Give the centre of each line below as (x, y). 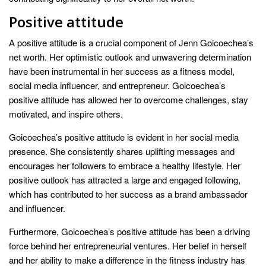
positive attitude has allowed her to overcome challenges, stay (129, 100)
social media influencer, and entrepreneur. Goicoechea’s (117, 85)
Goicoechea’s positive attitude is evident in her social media (124, 137)
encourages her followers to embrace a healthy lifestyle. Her (125, 166)
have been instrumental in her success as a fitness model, (122, 71)
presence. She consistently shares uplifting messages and (122, 151)
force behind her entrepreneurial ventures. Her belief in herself (128, 246)
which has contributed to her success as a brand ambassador (128, 194)
